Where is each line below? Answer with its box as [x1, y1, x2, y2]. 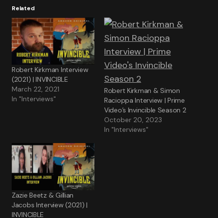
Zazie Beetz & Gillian [12, 191, 74, 200]
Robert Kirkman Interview [12, 65, 89, 74]
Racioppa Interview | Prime [104, 96, 185, 105]
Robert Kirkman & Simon [104, 86, 180, 95]
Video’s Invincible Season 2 [104, 106, 186, 114]
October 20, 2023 [104, 115, 162, 124]
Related [12, 4, 35, 12]
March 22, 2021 [12, 85, 59, 94]
